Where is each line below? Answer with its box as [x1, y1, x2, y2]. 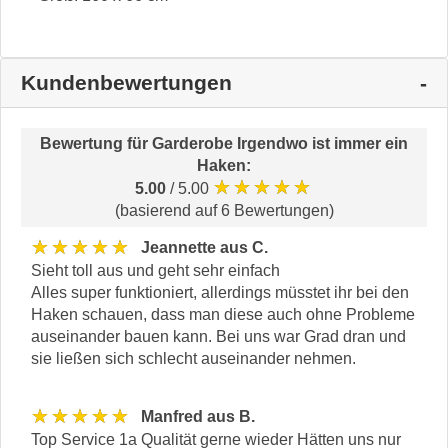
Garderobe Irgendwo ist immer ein [152, 134, 408, 152]
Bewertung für [40, 134, 152, 152]
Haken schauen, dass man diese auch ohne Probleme [31, 305, 415, 323]
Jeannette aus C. [141, 239, 268, 257]
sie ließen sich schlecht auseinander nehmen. [31, 349, 356, 367]
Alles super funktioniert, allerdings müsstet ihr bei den [31, 283, 409, 301]
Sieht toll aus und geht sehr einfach [31, 261, 280, 279]
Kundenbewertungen [21, 70, 232, 94]
